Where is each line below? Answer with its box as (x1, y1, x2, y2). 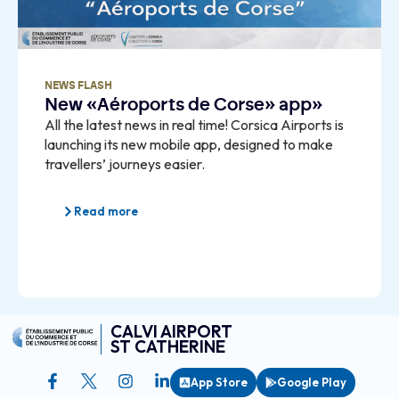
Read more (74, 204, 138, 219)
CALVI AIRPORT (110, 321, 233, 343)
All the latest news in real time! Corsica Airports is (45, 116, 344, 134)
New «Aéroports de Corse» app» (45, 96, 322, 115)
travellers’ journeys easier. (45, 155, 205, 174)
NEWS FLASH (45, 80, 112, 92)
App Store (190, 375, 248, 390)
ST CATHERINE (110, 336, 226, 358)
